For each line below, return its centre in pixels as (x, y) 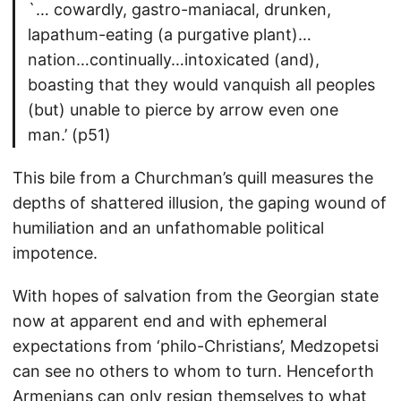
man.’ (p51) (69, 135)
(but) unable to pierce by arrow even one (183, 110)
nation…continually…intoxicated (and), (174, 60)
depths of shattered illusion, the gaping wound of (200, 203)
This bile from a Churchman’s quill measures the (193, 178)
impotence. (55, 253)
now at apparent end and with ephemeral (170, 321)
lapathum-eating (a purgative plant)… (170, 34)
